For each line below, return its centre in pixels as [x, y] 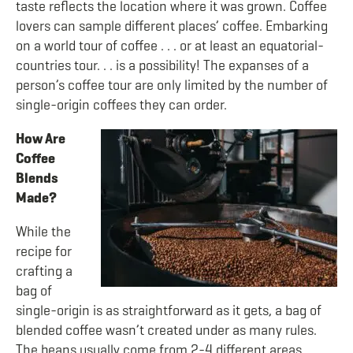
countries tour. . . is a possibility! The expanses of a [162, 65]
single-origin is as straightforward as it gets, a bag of [169, 310]
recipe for [44, 251]
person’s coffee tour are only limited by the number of [172, 85]
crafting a [44, 271]
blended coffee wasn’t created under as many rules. [166, 330]
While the [43, 232]
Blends [37, 178]
